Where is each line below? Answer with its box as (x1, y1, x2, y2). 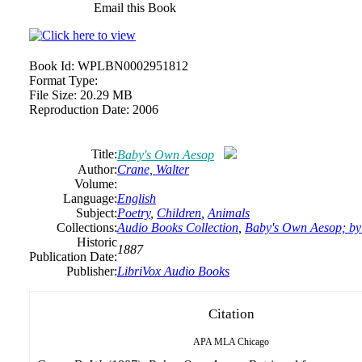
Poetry (117, 206, 150, 220)
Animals (208, 206, 250, 220)
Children (157, 206, 201, 220)
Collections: (57, 221, 117, 234)
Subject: (76, 206, 117, 220)
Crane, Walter (117, 162, 189, 176)
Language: (63, 192, 117, 205)
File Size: (29, 88, 77, 102)
